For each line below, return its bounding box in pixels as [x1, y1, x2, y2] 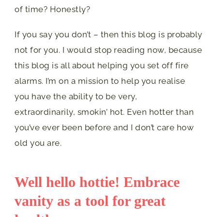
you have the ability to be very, [15, 91, 137, 101]
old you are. [15, 138, 62, 148]
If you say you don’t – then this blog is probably [15, 29, 202, 39]
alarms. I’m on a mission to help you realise [15, 76, 185, 86]
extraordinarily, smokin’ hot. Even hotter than [15, 107, 194, 117]
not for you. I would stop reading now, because [15, 45, 202, 55]
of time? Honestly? [15, 4, 90, 14]
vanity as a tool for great [15, 192, 166, 209]
